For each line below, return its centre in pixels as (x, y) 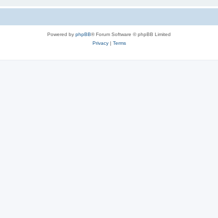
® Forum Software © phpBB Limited (131, 34)
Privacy (100, 43)
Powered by (61, 34)
